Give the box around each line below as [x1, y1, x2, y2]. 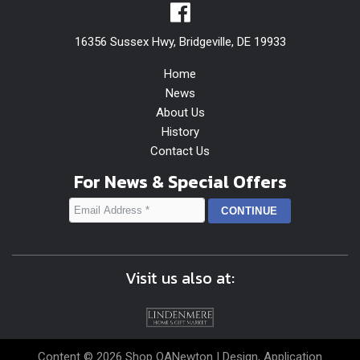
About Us [155, 105, 205, 121]
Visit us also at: [125, 266, 235, 291]
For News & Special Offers [73, 169, 287, 196]
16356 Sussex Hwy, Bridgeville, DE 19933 [74, 35, 286, 50]
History [161, 125, 199, 140]
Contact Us [150, 144, 210, 159]
